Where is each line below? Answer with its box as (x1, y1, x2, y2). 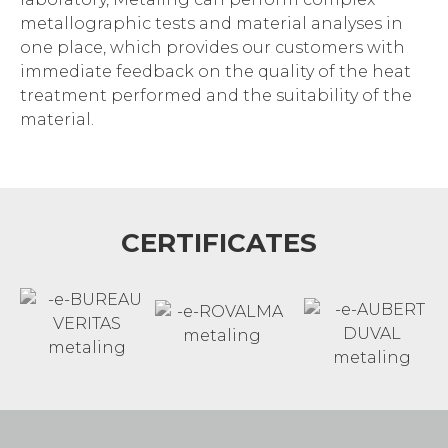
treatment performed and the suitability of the (20, 86, 412, 105)
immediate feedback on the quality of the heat (20, 62, 411, 81)
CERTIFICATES (121, 227, 317, 259)
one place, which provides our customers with (20, 38, 405, 57)
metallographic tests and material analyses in (20, 14, 403, 33)
